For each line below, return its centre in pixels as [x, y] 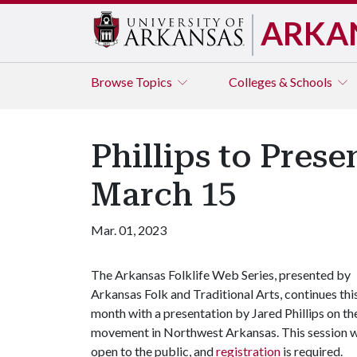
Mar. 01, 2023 [129, 230]
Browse [113, 82]
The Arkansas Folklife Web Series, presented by [221, 275]
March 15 [163, 195]
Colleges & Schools [282, 82]
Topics [155, 82]
